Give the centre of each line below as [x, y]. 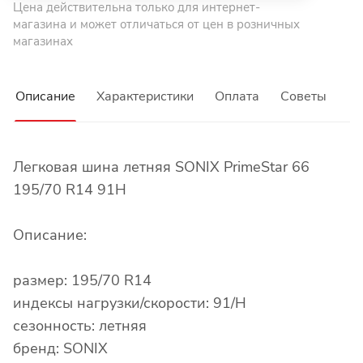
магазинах [43, 42]
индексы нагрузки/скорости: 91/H [130, 303]
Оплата [237, 97]
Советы [303, 97]
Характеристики [145, 97]
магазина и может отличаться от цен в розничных [156, 25]
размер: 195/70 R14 [82, 281]
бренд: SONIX [60, 349]
